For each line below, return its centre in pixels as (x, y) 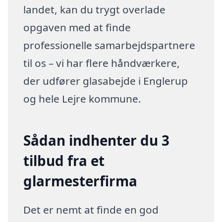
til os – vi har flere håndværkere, (102, 63)
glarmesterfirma (81, 181)
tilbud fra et (64, 161)
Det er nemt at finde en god (91, 209)
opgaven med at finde (77, 27)
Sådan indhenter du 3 (97, 140)
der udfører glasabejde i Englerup (106, 81)
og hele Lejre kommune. (83, 98)
